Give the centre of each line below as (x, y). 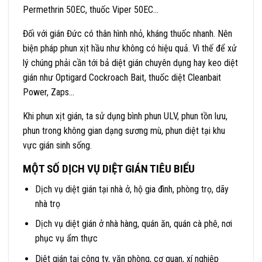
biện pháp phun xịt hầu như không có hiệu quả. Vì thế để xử (130, 49)
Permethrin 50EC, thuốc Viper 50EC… (91, 10)
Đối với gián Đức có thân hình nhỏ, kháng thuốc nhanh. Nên (127, 34)
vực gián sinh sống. (57, 146)
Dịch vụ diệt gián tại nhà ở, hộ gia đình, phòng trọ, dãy (132, 189)
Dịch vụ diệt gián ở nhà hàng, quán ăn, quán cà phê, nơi (133, 224)
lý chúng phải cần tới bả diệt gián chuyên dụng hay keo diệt (130, 63)
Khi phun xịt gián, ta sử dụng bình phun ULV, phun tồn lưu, (125, 116)
